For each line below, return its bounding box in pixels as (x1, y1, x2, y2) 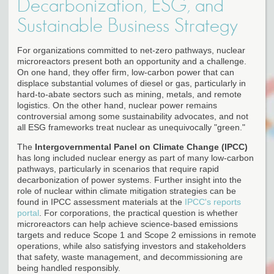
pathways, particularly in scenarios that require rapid (17, 163, 219, 174)
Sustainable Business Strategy (17, 15, 238, 35)
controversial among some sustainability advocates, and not (17, 111, 248, 121)
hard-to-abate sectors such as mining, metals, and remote (17, 89, 242, 99)
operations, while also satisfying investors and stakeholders (17, 240, 246, 251)
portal (17, 207, 39, 218)
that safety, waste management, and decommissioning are (17, 251, 243, 262)
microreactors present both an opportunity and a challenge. (17, 56, 246, 66)
